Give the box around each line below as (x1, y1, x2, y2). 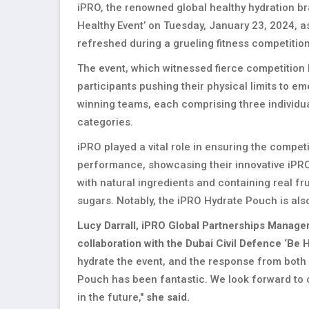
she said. (146, 291, 190, 303)
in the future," (77, 291, 146, 303)
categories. (77, 116, 133, 128)
